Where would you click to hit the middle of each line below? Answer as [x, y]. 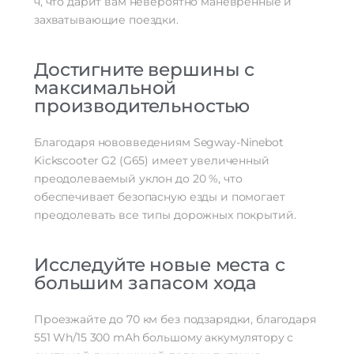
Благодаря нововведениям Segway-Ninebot [159, 143]
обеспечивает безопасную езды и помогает [160, 197]
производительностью [142, 106]
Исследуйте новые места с [160, 265]
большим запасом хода [146, 283]
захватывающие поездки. [106, 20]
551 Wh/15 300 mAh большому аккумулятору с [164, 338]
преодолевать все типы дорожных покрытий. [165, 215]
